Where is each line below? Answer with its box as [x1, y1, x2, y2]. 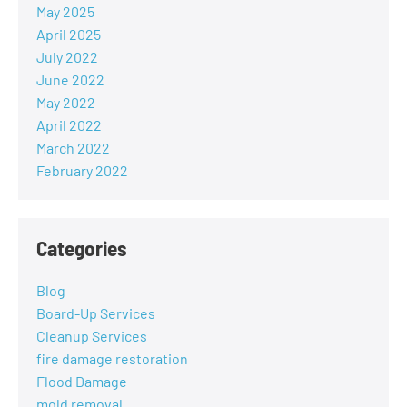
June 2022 [36, 71, 104, 89]
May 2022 [36, 94, 95, 112]
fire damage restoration [36, 350, 188, 368]
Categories [36, 235, 127, 262]
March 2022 [36, 139, 110, 157]
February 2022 [36, 162, 128, 180]
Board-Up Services [36, 304, 155, 323]
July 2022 [36, 48, 98, 66]
